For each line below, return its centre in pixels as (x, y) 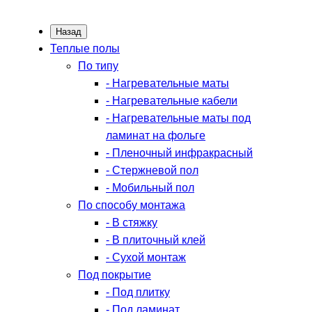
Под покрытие (115, 275)
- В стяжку (132, 223)
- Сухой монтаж (146, 257)
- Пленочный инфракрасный (179, 153)
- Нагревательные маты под (178, 118)
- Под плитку (138, 292)
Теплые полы (85, 48)
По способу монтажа (132, 205)
